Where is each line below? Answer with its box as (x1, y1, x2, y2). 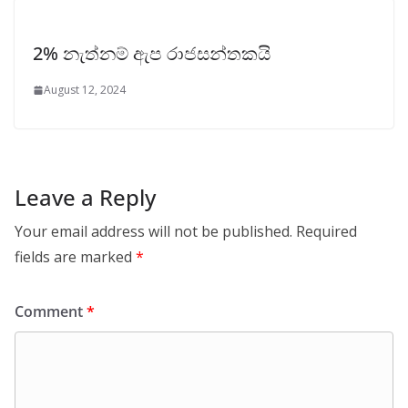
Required (296, 221, 357, 242)
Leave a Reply (15, 182, 156, 213)
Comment (15, 301, 87, 322)
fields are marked (15, 247, 136, 268)
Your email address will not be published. (15, 221, 292, 242)
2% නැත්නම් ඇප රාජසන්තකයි (33, 41, 270, 66)
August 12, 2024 (44, 82, 126, 98)
